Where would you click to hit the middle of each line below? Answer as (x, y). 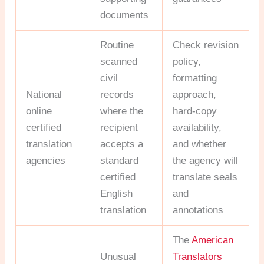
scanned (119, 61)
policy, (187, 61)
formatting (195, 78)
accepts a (122, 144)
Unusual (118, 256)
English (117, 193)
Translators (198, 256)
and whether (200, 144)
